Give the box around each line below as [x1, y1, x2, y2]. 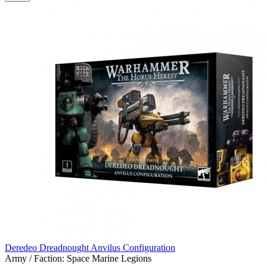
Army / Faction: [5, 253, 64, 264]
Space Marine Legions [67, 253, 151, 264]
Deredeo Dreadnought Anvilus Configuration [5, 243, 175, 253]
